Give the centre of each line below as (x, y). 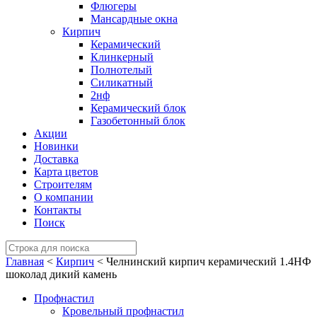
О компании (64, 197)
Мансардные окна (134, 19)
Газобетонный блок (138, 121)
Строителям (63, 184)
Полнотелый (121, 70)
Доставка (56, 159)
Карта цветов (66, 172)
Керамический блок (138, 108)
